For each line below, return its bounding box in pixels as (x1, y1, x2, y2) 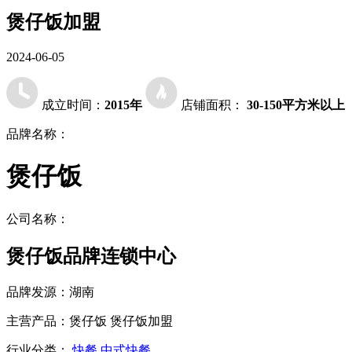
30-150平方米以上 (247, 97, 345, 112)
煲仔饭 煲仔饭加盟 (69, 313, 173, 328)
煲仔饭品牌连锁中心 (6, 245, 176, 266)
